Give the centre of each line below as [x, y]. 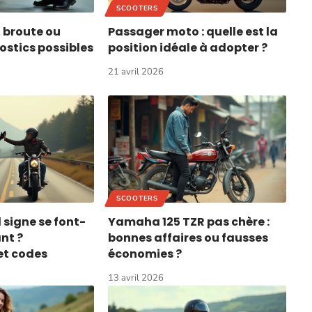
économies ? [145, 253]
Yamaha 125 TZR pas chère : [189, 221]
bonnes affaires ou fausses [188, 237]
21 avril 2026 [136, 72]
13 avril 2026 [136, 278]
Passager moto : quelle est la [193, 32]
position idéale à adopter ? [188, 48]
